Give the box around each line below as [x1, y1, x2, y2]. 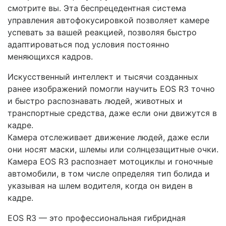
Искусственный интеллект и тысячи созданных [8, 71, 198, 82]
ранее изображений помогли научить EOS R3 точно [8, 83, 215, 94]
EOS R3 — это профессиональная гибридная [8, 212, 186, 223]
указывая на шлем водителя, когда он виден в [8, 180, 193, 191]
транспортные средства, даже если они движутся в [8, 107, 217, 118]
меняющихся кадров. [8, 51, 93, 62]
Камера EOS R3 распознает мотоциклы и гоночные [8, 156, 213, 166]
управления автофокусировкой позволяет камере [8, 15, 209, 25]
